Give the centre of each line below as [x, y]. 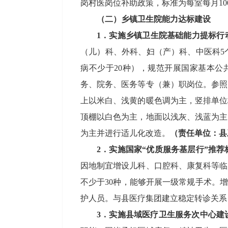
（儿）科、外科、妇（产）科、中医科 [151, 52]
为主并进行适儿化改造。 [125, 133]
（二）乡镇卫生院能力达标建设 [154, 19]
